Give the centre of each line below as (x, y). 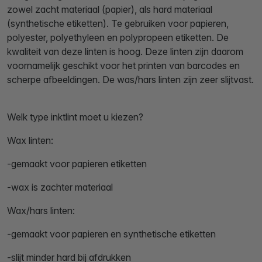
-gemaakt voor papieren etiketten (77, 164)
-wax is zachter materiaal (60, 187)
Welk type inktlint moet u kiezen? (75, 117)
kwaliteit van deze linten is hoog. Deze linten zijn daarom (125, 52)
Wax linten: (30, 141)
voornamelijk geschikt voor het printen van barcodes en (123, 66)
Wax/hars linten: (41, 211)
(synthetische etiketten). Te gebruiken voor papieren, (118, 24)
